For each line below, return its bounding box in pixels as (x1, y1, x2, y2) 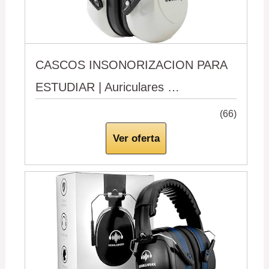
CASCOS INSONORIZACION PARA (35, 58, 228, 71)
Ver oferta (112, 132, 160, 144)
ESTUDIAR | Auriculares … (35, 80, 180, 94)
